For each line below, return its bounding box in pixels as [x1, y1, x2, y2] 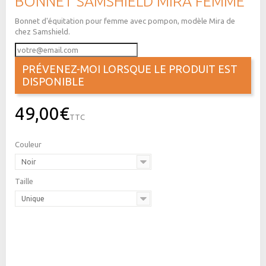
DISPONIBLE [22, 75, 84, 87]
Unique [21, 194, 45, 202]
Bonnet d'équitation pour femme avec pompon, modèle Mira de [15, 16, 235, 25]
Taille [15, 176, 35, 185]
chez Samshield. [15, 27, 70, 36]
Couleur [15, 140, 43, 148]
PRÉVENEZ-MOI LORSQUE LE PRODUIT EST [22, 62, 237, 75]
